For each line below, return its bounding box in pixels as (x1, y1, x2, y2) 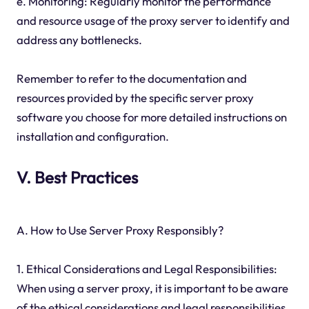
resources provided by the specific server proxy (16, 90, 254, 106)
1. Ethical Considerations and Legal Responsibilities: (16, 261, 277, 277)
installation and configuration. (16, 129, 169, 144)
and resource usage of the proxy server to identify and (16, 13, 290, 28)
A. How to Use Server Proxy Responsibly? (16, 223, 223, 238)
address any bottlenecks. (16, 32, 142, 48)
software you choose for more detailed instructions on (16, 110, 287, 125)
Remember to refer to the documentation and (16, 71, 247, 86)
